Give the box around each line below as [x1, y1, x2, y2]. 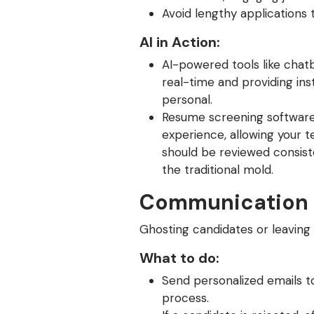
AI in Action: [139, 33, 224, 51]
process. [162, 290, 209, 306]
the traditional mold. [162, 162, 273, 177]
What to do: [139, 249, 219, 267]
